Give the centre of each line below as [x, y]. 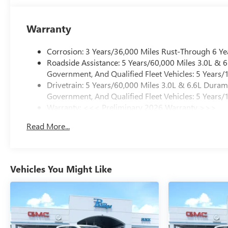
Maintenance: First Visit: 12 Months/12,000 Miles [133, 129]
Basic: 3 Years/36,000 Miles [95, 118]
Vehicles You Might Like [61, 169]
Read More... [48, 126]
